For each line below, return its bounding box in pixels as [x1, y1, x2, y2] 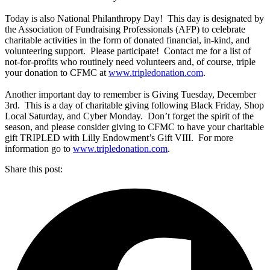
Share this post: [5, 163, 63, 174]
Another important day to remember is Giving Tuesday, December [5, 89, 256, 99]
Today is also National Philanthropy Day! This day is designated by [5, 13, 264, 24]
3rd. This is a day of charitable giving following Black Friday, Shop [5, 99, 264, 110]
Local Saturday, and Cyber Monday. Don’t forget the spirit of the [5, 110, 254, 121]
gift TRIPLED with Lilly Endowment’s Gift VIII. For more [5, 132, 233, 143]
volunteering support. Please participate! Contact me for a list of [5, 45, 251, 56]
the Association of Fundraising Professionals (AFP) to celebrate [5, 24, 245, 34]
